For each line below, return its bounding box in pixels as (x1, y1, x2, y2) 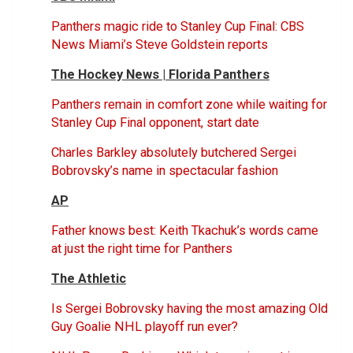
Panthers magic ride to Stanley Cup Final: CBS (51, 18, 304, 34)
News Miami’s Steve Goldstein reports (51, 36, 268, 52)
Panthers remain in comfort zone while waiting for (51, 96, 327, 112)
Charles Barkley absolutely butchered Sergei (51, 144, 296, 160)
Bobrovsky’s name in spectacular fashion (51, 162, 278, 178)
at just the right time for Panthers (51, 240, 232, 256)
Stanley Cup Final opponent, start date (51, 114, 259, 130)
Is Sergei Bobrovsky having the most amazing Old (51, 300, 328, 316)
